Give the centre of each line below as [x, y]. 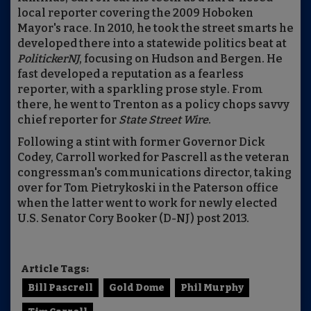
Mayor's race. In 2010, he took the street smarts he [155, 28]
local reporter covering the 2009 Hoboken [135, 12]
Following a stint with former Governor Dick [141, 142]
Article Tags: [55, 269]
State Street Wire [163, 119]
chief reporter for [68, 119]
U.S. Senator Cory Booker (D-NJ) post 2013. [133, 218]
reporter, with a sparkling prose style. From [140, 89]
